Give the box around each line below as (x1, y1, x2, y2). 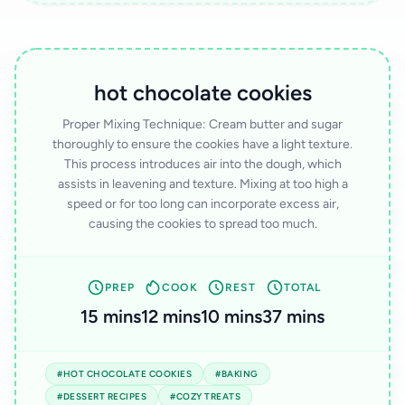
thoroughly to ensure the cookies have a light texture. (52, 137, 353, 153)
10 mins (201, 306, 262, 328)
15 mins (80, 306, 141, 328)
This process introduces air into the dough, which (63, 156, 342, 173)
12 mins (141, 306, 201, 328)
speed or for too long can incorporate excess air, (66, 196, 339, 212)
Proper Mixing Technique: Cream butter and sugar (62, 117, 343, 133)
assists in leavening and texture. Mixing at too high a (57, 176, 348, 193)
